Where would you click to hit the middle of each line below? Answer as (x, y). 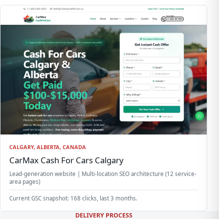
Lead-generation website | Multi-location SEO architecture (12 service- (103, 174)
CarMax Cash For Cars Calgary (66, 160)
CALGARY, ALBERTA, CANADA (47, 147)
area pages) (24, 181)
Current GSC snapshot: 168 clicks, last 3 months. (73, 198)
